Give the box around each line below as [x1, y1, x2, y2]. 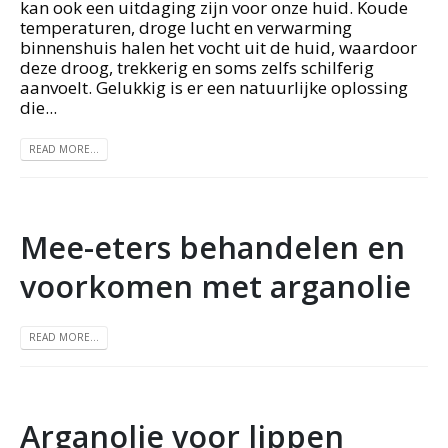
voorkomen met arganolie [20, 265, 411, 308]
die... [20, 95, 57, 119]
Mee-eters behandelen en [20, 226, 405, 269]
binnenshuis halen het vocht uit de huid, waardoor [20, 35, 417, 59]
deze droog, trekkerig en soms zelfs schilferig [20, 55, 374, 79]
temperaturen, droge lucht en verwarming [20, 15, 352, 39]
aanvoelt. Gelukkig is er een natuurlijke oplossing [20, 75, 408, 99]
